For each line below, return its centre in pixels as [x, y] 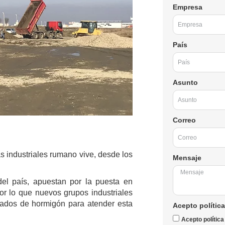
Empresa [187, 7]
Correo [184, 120]
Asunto [185, 82]
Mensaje [187, 157]
